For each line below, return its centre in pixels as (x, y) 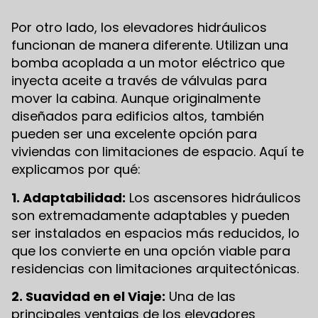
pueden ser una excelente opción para (134, 134)
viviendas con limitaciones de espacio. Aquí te (158, 152)
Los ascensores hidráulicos (213, 197)
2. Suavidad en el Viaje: (88, 297)
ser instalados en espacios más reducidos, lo (155, 233)
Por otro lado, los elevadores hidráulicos (139, 28)
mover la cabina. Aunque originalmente (136, 99)
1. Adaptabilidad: (68, 197)
